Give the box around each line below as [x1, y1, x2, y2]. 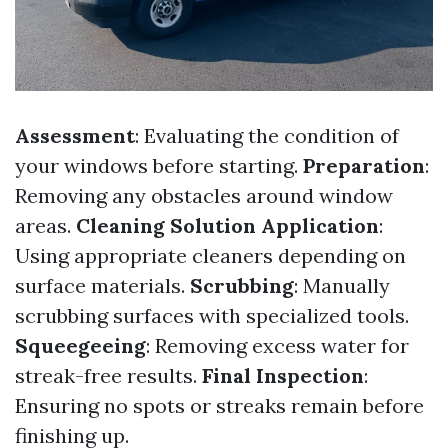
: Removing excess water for [146, 332, 409, 358]
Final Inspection [202, 362, 364, 388]
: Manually [294, 272, 390, 298]
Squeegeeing [15, 332, 146, 358]
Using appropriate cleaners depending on [15, 242, 406, 268]
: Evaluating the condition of [135, 122, 399, 148]
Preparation [303, 152, 425, 178]
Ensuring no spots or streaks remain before [15, 392, 424, 418]
